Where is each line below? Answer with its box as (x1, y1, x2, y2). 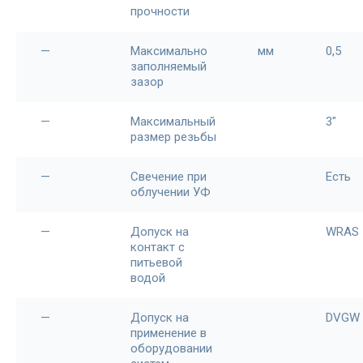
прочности (130, 4, 190, 19)
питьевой (130, 255, 182, 270)
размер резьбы (130, 130, 216, 144)
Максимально (130, 44, 207, 58)
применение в (130, 326, 207, 340)
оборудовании (130, 341, 212, 356)
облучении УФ (130, 185, 211, 199)
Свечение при (130, 169, 207, 184)
